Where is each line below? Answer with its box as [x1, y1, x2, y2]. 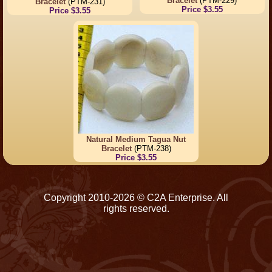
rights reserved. [103, 203, 169, 214]
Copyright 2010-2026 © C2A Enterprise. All [44, 192, 228, 203]
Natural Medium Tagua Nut [86, 135, 186, 144]
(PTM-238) [131, 144, 171, 154]
